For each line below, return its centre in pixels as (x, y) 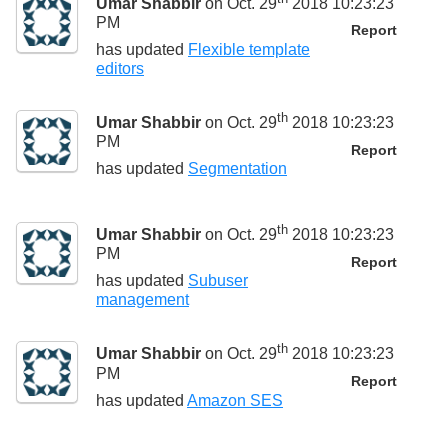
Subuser (218, 281)
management (142, 300)
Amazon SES (235, 400)
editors (120, 69)
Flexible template (249, 50)
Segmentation (237, 169)
